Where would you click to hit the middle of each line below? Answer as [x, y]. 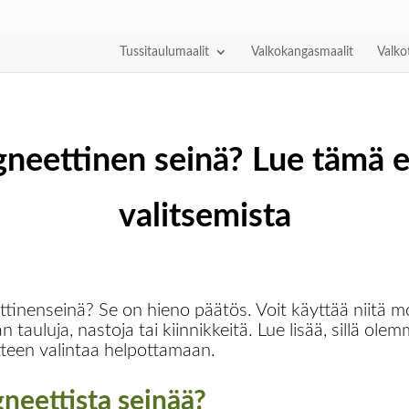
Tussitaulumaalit [164, 52]
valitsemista [204, 216]
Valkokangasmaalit [302, 52]
